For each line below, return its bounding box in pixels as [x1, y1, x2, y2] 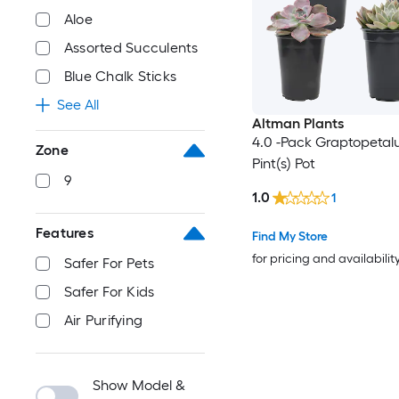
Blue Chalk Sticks [64, 68, 177, 85]
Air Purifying [64, 312, 143, 329]
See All [57, 96, 99, 113]
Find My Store [251, 228, 328, 244]
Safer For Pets [64, 255, 155, 272]
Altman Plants [251, 115, 344, 133]
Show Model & [93, 377, 185, 394]
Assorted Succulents [64, 39, 199, 56]
